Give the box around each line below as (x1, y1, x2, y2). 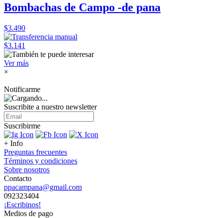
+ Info (4, 139, 23, 147)
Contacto (4, 174, 32, 182)
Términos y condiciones (4, 157, 77, 165)
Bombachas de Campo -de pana (4, 1, 161, 14)
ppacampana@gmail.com (4, 183, 82, 191)
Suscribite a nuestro (4, 103, 66, 111)
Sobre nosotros (4, 165, 50, 174)
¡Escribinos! (4, 200, 41, 209)
